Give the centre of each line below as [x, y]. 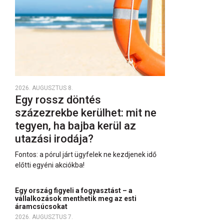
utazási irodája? [55, 139]
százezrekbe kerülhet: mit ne [86, 113]
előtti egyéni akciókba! [50, 165]
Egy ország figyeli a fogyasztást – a [74, 190]
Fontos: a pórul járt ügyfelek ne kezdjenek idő [86, 154]
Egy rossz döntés [58, 100]
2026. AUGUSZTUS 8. [44, 88]
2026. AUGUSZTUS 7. [44, 217]
